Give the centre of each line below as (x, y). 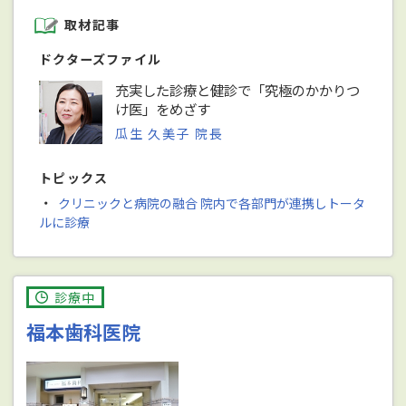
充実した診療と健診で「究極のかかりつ (238, 89)
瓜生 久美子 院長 (169, 133)
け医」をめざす (163, 108)
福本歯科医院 (84, 331)
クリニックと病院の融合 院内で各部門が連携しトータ (211, 203)
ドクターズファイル (101, 58)
